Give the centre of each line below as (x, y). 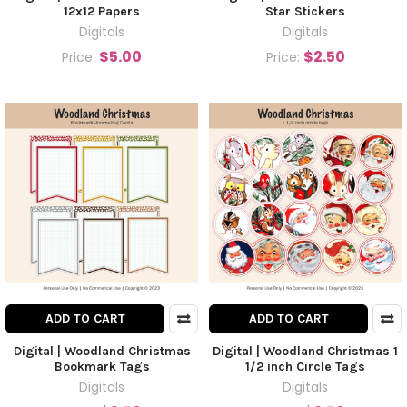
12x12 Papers (102, 11)
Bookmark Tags (102, 366)
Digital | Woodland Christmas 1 (305, 351)
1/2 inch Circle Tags (305, 366)
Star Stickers (305, 11)
